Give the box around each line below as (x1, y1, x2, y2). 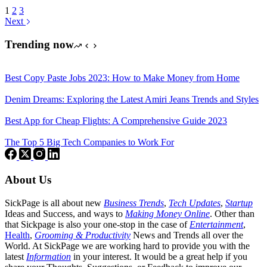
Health (5, 229, 30, 240)
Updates (189, 197, 221, 208)
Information (26, 251, 71, 262)
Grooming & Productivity (35, 229, 131, 240)
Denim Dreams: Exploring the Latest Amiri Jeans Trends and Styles (5, 94, 259, 105)
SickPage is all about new (5, 197, 104, 208)
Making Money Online (125, 208, 210, 219)
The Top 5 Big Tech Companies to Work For (5, 137, 174, 148)
